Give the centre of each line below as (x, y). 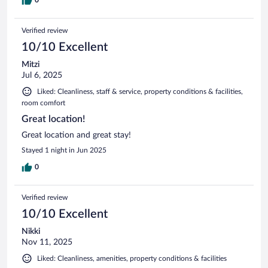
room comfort (43, 103)
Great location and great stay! (76, 135)
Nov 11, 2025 (47, 242)
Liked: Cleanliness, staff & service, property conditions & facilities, (140, 91)
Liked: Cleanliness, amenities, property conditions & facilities (132, 258)
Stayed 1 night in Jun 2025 (64, 150)
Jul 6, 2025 (42, 75)
